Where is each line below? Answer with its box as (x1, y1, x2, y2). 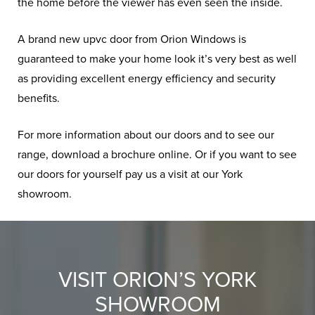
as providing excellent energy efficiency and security (18, 72, 276, 86)
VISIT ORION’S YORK (58, 267, 257, 294)
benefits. (18, 91, 60, 105)
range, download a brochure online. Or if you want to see (18, 148, 297, 162)
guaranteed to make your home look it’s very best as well (18, 52, 297, 66)
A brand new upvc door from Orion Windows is (18, 32, 246, 46)
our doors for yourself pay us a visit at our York (18, 167, 243, 181)
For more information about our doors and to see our (18, 128, 274, 142)
